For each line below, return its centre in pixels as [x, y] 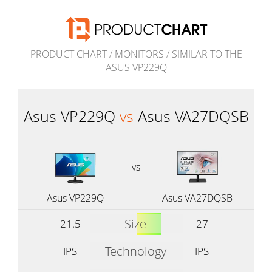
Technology [135, 251]
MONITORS [139, 54]
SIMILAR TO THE [207, 54]
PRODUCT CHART [68, 54]
